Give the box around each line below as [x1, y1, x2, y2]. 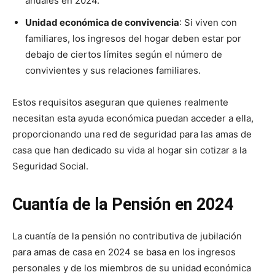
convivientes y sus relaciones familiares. [25, 64, 201, 76]
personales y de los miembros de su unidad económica [12, 262, 251, 274]
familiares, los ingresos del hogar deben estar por [25, 33, 241, 44]
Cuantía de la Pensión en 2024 [12, 195, 233, 214]
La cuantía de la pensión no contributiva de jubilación [12, 230, 242, 242]
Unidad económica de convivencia [25, 17, 179, 28]
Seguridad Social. [12, 160, 88, 172]
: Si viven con [179, 17, 237, 28]
